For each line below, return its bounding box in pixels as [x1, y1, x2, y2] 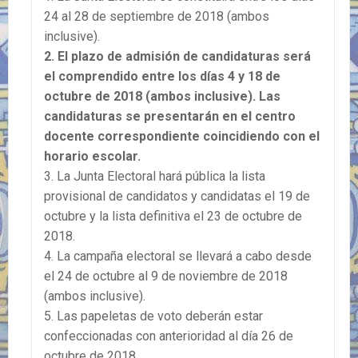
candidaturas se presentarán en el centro [44, 108, 296, 124]
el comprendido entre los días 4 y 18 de [44, 68, 280, 84]
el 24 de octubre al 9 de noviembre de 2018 [44, 268, 288, 284]
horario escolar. [44, 148, 141, 164]
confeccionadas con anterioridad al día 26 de [44, 328, 293, 344]
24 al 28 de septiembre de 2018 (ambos [44, 8, 269, 24]
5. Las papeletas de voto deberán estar [44, 308, 263, 324]
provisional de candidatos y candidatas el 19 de [44, 188, 310, 204]
